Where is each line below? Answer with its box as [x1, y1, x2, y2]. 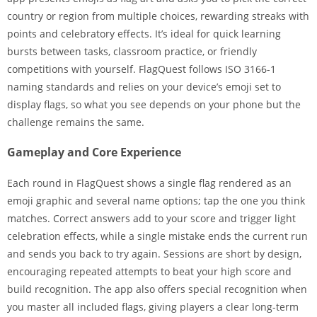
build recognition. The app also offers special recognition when [7, 282, 307, 296]
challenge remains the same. [7, 115, 144, 129]
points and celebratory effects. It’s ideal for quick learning [7, 27, 281, 40]
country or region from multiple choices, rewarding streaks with [7, 9, 309, 23]
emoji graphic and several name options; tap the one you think [7, 194, 305, 207]
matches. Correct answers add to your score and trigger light [7, 212, 296, 225]
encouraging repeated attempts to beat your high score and [7, 265, 292, 278]
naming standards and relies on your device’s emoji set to [7, 80, 281, 93]
